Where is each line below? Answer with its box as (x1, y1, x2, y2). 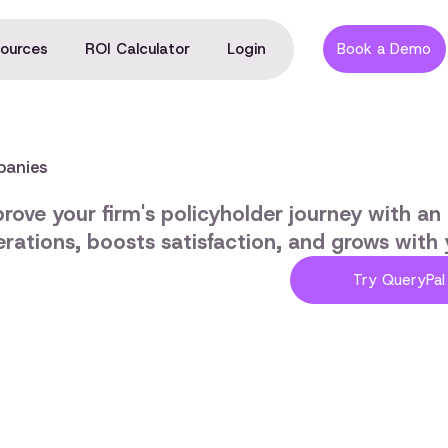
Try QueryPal (353, 270, 446, 291)
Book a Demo (337, 39, 432, 60)
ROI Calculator (85, 39, 191, 60)
